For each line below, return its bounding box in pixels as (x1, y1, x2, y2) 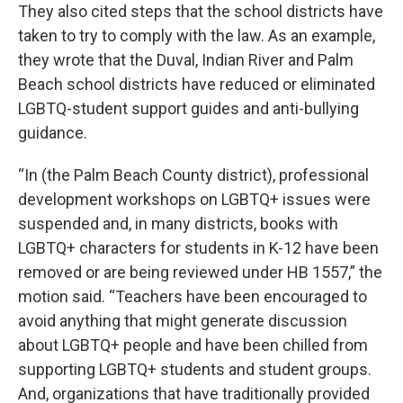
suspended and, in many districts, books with (18, 214, 338, 233)
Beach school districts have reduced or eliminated (18, 75, 375, 94)
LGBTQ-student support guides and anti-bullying (18, 99, 359, 118)
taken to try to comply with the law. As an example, (18, 26, 375, 45)
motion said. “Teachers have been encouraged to (18, 287, 367, 306)
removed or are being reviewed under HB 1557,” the (18, 263, 382, 282)
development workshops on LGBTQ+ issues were (18, 190, 371, 209)
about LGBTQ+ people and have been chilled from (18, 336, 368, 354)
